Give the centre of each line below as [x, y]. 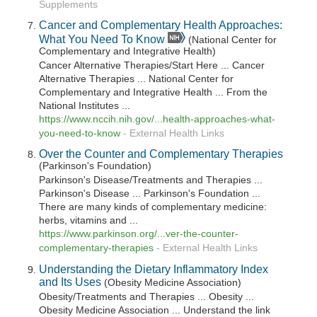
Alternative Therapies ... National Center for [137, 79]
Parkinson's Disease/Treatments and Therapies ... [151, 180]
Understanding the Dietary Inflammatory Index [154, 269]
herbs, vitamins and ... [89, 221]
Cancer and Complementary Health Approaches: [161, 25]
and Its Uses [70, 281]
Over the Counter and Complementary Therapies [161, 154]
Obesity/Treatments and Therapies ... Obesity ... [147, 296]
